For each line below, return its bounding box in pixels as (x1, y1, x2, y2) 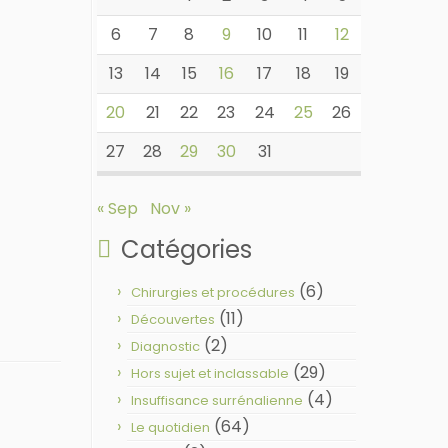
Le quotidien (131, 418, 210, 437)
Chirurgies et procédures (131, 283, 295, 302)
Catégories (121, 233, 252, 266)
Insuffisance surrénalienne (131, 391, 303, 410)
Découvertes (131, 310, 215, 329)
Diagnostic (131, 337, 200, 356)
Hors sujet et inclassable (131, 364, 289, 383)
